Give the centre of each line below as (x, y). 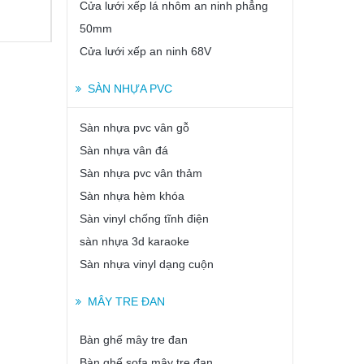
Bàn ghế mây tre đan (134, 340)
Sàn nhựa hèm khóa (132, 196)
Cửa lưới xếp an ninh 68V (145, 51)
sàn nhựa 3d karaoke (134, 241)
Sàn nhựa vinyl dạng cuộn (147, 264)
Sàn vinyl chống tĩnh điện (144, 219)
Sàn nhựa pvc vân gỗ (134, 128)
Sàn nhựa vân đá (124, 150)
